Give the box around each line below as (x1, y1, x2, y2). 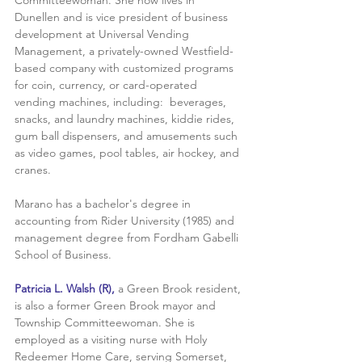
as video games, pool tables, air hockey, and (15, 145, 242, 160)
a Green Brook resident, (115, 280, 244, 296)
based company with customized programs (15, 60, 237, 75)
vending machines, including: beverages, (15, 94, 229, 109)
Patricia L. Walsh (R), (15, 280, 115, 296)
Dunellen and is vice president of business (15, 9, 231, 24)
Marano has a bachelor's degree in (15, 196, 194, 211)
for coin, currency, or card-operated (15, 77, 200, 92)
